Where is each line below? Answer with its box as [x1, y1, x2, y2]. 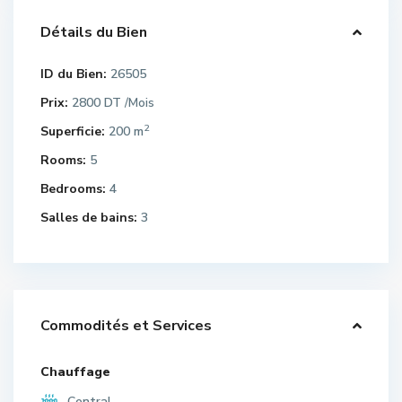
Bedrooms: [40, 179, 106, 197]
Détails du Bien [40, 22, 147, 42]
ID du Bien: [40, 65, 107, 83]
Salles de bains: [40, 208, 137, 226]
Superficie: [40, 122, 105, 140]
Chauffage [40, 363, 110, 380]
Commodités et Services [40, 315, 212, 336]
